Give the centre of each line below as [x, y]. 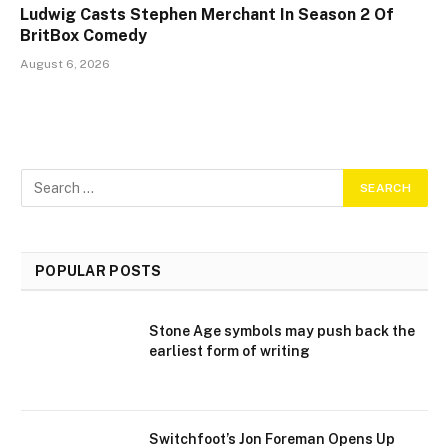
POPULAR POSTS [98, 271]
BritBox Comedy [83, 36]
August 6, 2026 [65, 64]
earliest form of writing [229, 351]
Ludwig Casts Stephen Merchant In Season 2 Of [207, 15]
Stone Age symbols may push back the [282, 331]
